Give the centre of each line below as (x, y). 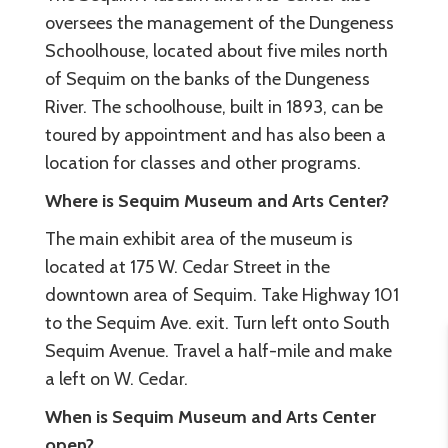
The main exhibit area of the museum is (199, 239)
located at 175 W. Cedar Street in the (187, 267)
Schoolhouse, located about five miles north (216, 51)
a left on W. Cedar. (116, 379)
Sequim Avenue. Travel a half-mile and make (218, 351)
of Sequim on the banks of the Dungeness (207, 79)
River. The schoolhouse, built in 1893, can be (214, 107)
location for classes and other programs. (203, 163)
